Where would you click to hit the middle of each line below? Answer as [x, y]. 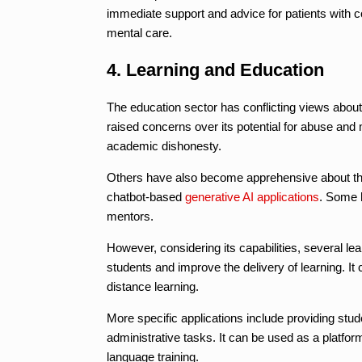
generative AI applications [252, 196]
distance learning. [153, 286]
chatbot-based [146, 196]
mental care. [139, 32]
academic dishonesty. [164, 145]
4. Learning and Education [215, 69]
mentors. [130, 216]
